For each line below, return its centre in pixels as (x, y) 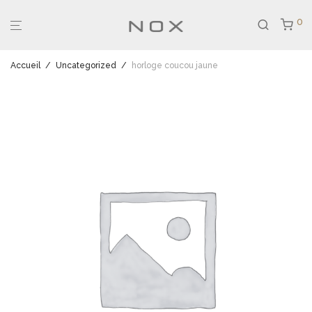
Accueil (25, 65)
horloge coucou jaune (175, 65)
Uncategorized (86, 65)
